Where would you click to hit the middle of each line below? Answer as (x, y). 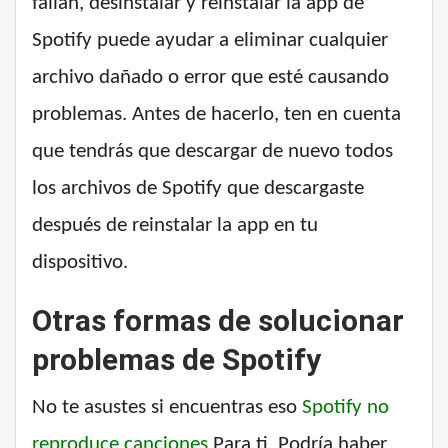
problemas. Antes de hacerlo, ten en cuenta (216, 115)
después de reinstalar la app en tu (175, 226)
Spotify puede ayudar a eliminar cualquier (210, 41)
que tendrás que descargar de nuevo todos (212, 152)
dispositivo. (80, 263)
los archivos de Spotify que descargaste (198, 189)
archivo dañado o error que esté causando (210, 78)
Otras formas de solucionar (218, 321)
